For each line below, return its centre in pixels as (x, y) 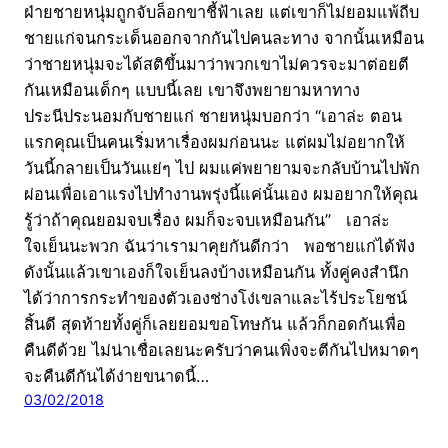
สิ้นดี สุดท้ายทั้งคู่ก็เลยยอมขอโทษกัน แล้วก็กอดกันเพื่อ (215, 324)
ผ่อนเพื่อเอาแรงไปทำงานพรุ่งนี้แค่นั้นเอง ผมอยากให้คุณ (221, 194)
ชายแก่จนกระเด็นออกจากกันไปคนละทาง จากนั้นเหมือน (224, 38)
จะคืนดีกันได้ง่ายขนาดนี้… (116, 376)
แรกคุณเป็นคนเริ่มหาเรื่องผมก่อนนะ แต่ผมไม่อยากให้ (214, 142)
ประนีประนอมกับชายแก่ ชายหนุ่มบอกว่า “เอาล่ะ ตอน (213, 116)
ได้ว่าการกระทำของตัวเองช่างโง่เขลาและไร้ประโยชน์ (215, 298)
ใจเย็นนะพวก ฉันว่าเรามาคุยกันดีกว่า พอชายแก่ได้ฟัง (219, 246)
